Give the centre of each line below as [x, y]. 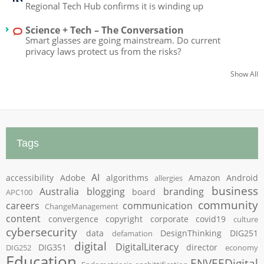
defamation [132, 233]
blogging [105, 191]
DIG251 [244, 233]
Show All [244, 74]
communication [158, 205]
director [202, 247]
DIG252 [19, 247]
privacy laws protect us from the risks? [103, 51]
